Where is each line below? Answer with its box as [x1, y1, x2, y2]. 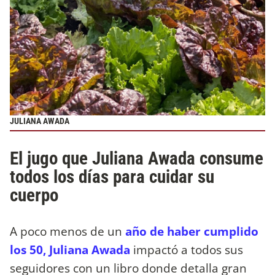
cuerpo [10, 185, 58, 206]
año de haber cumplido [125, 222, 258, 239]
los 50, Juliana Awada [10, 241, 133, 258]
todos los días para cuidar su [10, 166, 214, 188]
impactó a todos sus [133, 241, 243, 258]
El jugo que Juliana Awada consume [10, 148, 263, 169]
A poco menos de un [10, 222, 125, 239]
